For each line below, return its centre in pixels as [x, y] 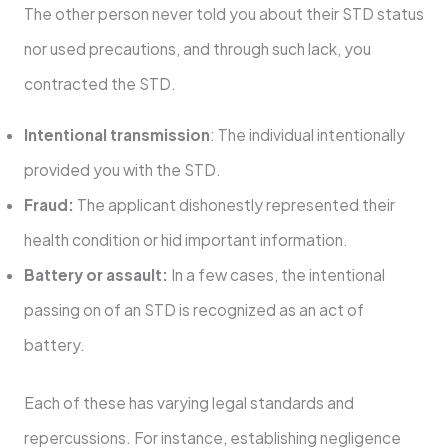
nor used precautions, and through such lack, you [197, 49]
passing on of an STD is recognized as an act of [193, 309]
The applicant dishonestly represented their [234, 204]
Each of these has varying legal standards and [188, 403]
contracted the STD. [101, 84]
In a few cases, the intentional [276, 274]
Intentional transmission [116, 134]
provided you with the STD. [123, 169]
